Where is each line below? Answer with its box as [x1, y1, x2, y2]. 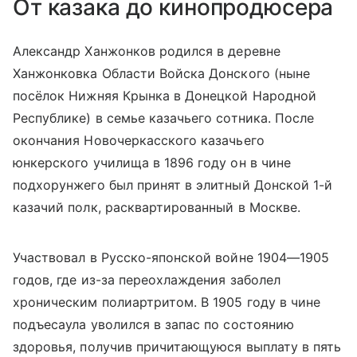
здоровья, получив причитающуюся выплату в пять [13, 339, 342, 355]
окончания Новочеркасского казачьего [13, 132, 265, 149]
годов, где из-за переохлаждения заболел [13, 272, 280, 288]
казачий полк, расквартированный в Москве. [13, 199, 300, 216]
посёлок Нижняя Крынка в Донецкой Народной [13, 88, 316, 104]
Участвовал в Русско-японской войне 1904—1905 [13, 249, 330, 266]
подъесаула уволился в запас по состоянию [13, 316, 294, 333]
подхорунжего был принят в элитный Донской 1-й [13, 177, 333, 194]
